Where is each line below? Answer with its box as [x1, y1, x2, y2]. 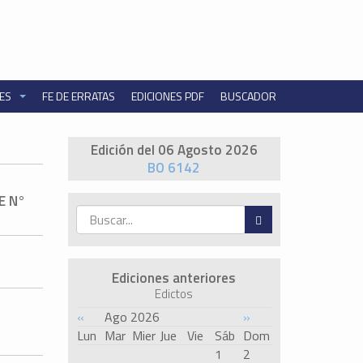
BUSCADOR [220, 87, 276, 105]
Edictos [155, 284, 194, 303]
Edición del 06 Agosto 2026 [90, 139, 258, 160]
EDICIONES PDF [130, 87, 204, 105]
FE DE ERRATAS [41, 87, 115, 105]
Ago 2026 [104, 306, 160, 327]
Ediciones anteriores [112, 267, 237, 288]
